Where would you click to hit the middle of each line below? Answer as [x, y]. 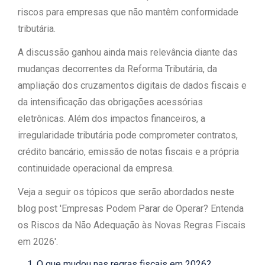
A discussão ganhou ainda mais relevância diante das [128, 52]
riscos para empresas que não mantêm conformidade [128, 12]
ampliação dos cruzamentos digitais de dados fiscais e [132, 85]
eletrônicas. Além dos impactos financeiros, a [112, 119]
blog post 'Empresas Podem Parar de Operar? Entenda [131, 209]
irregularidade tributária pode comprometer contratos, [128, 135]
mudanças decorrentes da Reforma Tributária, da [117, 69]
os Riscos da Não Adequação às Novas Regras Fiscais [132, 225]
